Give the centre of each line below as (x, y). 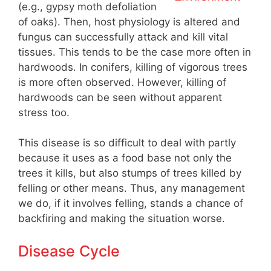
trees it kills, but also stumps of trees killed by (130, 173)
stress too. (44, 112)
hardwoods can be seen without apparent (120, 97)
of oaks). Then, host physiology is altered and (129, 21)
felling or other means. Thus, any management (132, 188)
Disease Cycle (69, 251)
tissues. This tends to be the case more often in (135, 52)
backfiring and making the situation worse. (122, 219)
